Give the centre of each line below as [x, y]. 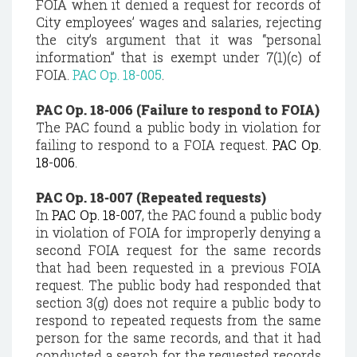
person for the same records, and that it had [178, 337]
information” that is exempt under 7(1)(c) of [178, 57]
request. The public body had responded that [178, 285]
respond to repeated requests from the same [178, 320]
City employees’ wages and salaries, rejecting [178, 22]
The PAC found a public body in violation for [178, 127]
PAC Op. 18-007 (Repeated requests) [151, 197]
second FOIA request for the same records [178, 250]
